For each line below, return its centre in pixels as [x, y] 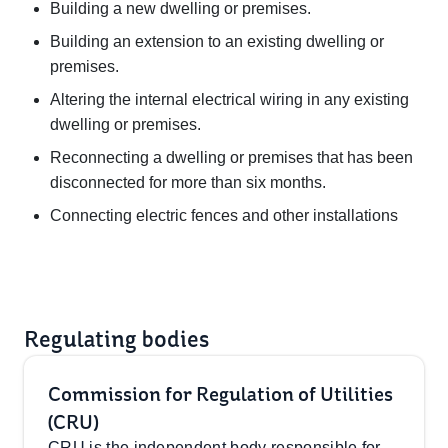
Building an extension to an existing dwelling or [217, 41]
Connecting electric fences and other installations [226, 215]
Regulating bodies [116, 339]
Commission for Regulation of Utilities [220, 394]
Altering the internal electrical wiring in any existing [229, 99]
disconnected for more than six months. [192, 182]
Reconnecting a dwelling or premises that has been [231, 157]
